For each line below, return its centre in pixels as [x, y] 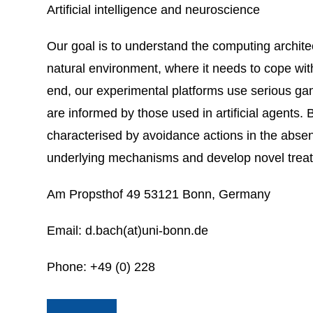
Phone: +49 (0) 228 [101, 267]
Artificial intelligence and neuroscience [154, 9]
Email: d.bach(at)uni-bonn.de [128, 230]
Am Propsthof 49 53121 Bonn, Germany [159, 194]
